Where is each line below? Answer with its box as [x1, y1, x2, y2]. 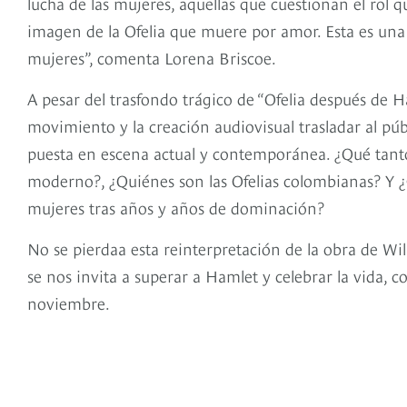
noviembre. [27, 291, 110, 314]
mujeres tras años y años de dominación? [27, 195, 324, 219]
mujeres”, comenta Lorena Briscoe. [27, 45, 276, 69]
